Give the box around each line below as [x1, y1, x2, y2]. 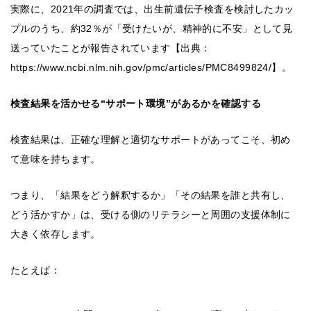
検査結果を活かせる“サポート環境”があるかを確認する [10, 98, 261, 110]
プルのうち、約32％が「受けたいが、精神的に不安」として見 [10, 23, 293, 35]
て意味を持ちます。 [10, 153, 101, 165]
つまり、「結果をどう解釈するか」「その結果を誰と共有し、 [10, 190, 291, 201]
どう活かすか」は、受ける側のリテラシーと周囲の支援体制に [10, 209, 291, 221]
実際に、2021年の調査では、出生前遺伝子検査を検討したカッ [10, 3, 294, 15]
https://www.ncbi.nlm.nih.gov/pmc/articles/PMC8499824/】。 [10, 62, 292, 74]
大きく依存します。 [10, 228, 101, 240]
